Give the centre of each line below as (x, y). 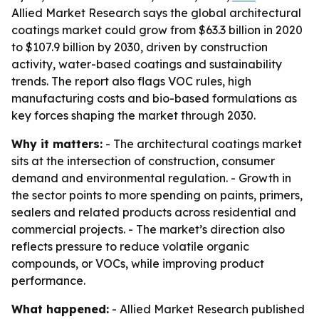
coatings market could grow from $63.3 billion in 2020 (157, 30)
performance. (48, 281)
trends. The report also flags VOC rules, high (131, 81)
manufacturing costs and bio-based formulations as (154, 98)
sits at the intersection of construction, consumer (143, 161)
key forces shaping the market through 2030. (134, 115)
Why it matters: (57, 144)
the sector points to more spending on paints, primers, (157, 195)
